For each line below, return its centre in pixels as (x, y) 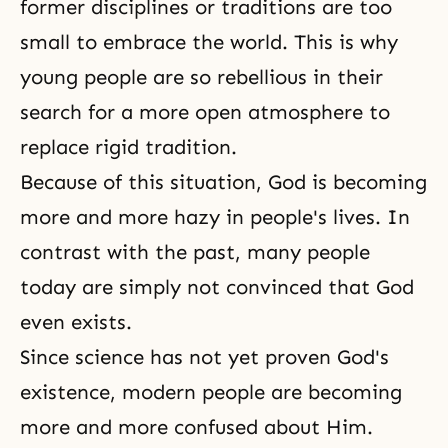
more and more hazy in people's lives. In (215, 217)
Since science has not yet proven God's (204, 357)
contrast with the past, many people (195, 252)
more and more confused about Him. (196, 427)
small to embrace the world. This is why (209, 42)
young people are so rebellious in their (201, 77)
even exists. (76, 322)
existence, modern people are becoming (211, 392)
